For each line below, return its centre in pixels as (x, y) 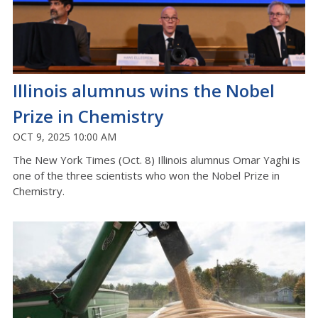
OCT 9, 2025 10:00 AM (65, 137)
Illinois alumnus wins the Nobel (144, 91)
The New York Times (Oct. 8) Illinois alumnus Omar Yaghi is (157, 160)
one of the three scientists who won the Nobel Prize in (146, 176)
